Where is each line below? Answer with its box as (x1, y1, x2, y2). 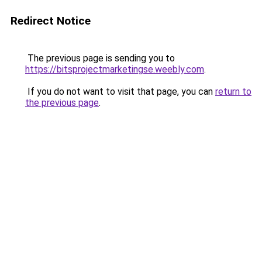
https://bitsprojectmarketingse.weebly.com (25, 64, 204, 75)
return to (215, 86, 251, 97)
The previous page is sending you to (25, 53, 175, 64)
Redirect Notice (11, 14, 91, 27)
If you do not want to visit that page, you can (25, 86, 215, 97)
